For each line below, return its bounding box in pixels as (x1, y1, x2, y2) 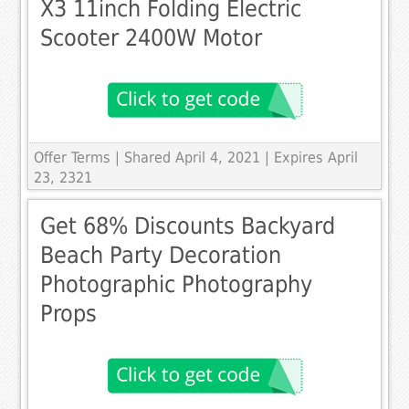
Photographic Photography (40, 271, 313, 299)
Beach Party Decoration (40, 242, 282, 269)
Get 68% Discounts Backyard (40, 213, 336, 240)
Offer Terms (34, 149, 111, 167)
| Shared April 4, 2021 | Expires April (115, 149, 359, 167)
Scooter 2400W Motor (40, 25, 263, 52)
